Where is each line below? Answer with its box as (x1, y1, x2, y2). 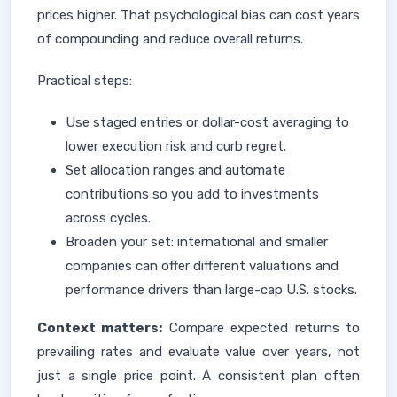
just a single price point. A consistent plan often (37, 368, 360, 384)
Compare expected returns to (162, 320, 361, 336)
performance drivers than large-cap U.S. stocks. (66, 282, 357, 298)
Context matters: (37, 320, 163, 336)
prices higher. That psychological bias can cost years (37, 7, 360, 23)
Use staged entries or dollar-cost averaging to (66, 114, 349, 130)
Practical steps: (37, 73, 132, 89)
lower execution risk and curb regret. (66, 138, 286, 154)
